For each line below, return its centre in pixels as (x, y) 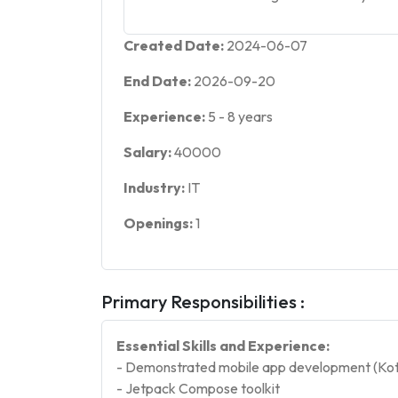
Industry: (155, 187)
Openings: (159, 223)
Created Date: (175, 45)
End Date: (159, 81)
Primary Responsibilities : (203, 302)
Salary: (149, 152)
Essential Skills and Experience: (223, 346)
